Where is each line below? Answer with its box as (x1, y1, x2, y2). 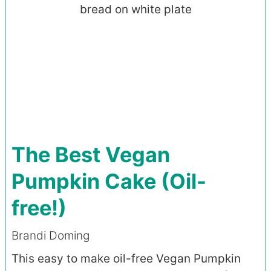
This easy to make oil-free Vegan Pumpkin (11, 251, 241, 266)
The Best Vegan (11, 142, 170, 167)
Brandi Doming (11, 228, 90, 243)
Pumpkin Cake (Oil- (11, 168, 206, 194)
